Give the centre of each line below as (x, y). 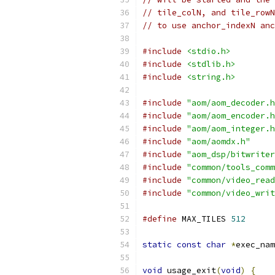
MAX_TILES (204, 219)
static (157, 245)
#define (160, 219)
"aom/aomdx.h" (219, 141)
